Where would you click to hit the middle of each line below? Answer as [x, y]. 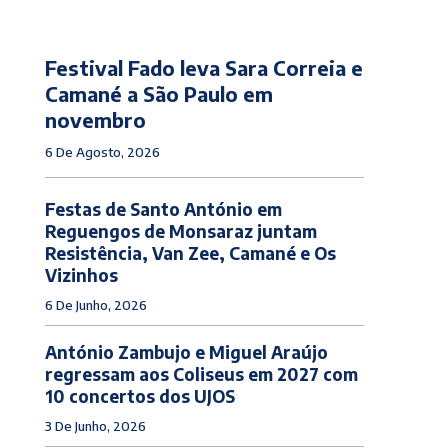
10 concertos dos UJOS [139, 395]
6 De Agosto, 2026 [102, 151]
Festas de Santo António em [163, 208]
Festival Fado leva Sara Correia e [203, 67]
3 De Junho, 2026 [95, 425]
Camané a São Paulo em [158, 93]
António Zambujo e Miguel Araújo [186, 351]
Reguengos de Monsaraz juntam [180, 230]
